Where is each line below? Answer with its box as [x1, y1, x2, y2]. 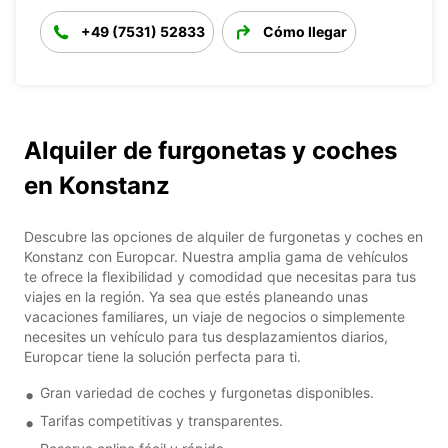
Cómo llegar [263, 22, 347, 40]
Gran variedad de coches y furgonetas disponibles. [40, 383, 374, 401]
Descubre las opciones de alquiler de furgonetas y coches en [24, 227, 423, 245]
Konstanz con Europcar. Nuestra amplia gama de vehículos [24, 247, 408, 265]
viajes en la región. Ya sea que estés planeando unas [24, 287, 368, 305]
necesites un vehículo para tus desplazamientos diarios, [24, 327, 388, 345]
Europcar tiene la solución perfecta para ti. [24, 347, 301, 365]
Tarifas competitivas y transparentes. [40, 411, 283, 429]
